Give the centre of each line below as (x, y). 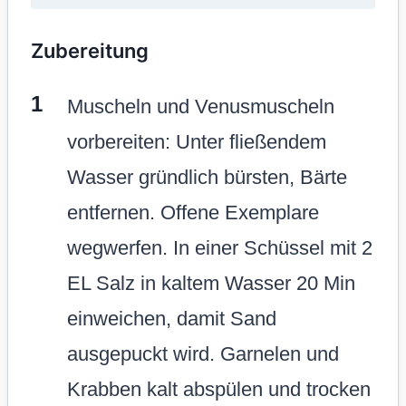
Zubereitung (90, 50)
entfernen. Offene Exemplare (193, 212)
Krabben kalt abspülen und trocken (219, 389)
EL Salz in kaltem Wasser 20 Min (211, 283)
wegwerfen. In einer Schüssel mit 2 (220, 247)
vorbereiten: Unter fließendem (197, 141)
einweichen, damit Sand (172, 318)
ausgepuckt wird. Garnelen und (203, 353)
